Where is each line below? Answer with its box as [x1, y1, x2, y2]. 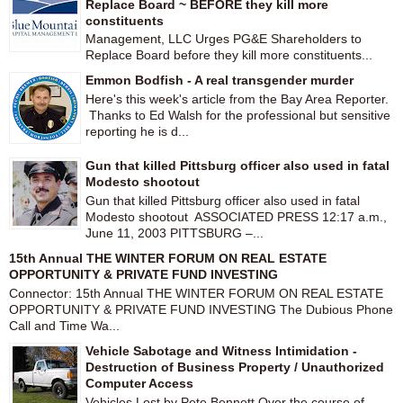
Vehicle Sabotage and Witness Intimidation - [85, 343, 357, 358]
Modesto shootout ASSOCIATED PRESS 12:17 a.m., [85, 210, 387, 225]
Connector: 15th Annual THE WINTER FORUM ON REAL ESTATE [9, 285, 383, 300]
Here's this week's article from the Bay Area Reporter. [85, 92, 389, 107]
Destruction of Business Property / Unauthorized [85, 359, 384, 374]
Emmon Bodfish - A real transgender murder [85, 73, 354, 88]
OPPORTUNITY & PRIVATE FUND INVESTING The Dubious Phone [9, 301, 393, 317]
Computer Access [85, 375, 193, 390]
